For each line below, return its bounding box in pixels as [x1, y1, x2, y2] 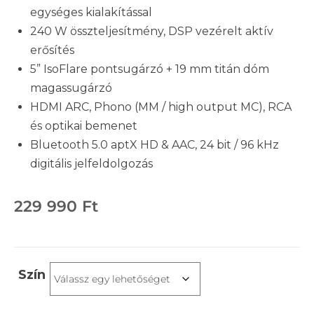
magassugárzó [30, 81, 112, 95]
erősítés [30, 43, 74, 57]
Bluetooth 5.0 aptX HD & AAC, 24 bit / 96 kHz [30, 138, 279, 152]
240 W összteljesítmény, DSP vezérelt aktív [30, 25, 273, 39]
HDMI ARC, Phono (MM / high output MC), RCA [30, 100, 292, 114]
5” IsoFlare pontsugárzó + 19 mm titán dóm [30, 62, 269, 76]
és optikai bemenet [30, 119, 137, 133]
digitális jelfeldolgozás [30, 157, 153, 171]
